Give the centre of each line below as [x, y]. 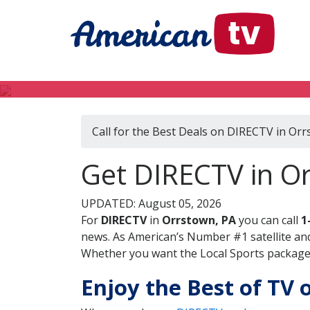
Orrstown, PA [199, 220]
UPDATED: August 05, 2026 [151, 203]
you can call [268, 220]
